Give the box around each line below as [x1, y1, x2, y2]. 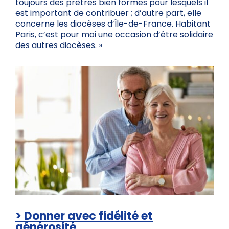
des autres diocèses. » [15, 39, 102, 52]
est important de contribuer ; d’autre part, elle [15, 7, 201, 19]
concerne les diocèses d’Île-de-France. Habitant [15, 18, 211, 30]
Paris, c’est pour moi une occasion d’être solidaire [15, 29, 213, 41]
